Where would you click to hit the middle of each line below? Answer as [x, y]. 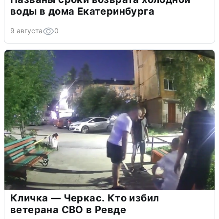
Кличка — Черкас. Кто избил [85, 198]
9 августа [26, 30]
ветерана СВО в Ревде [68, 209]
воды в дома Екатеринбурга [82, 11]
